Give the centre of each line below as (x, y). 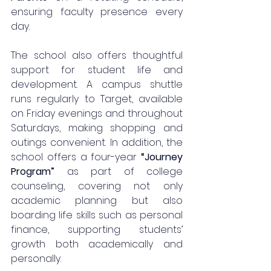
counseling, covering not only (97, 186)
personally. (36, 258)
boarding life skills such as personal (97, 215)
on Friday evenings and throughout (97, 113)
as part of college (119, 171)
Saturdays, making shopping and (97, 128)
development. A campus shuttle (97, 84)
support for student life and (97, 70)
